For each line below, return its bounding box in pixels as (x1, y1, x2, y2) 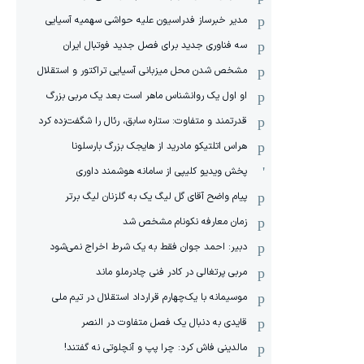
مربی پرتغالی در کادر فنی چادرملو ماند (96, 265, 247, 279)
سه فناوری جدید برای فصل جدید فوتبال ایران (63, 38, 247, 53)
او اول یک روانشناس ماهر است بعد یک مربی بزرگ (46, 89, 247, 103)
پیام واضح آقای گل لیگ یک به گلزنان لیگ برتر (65, 189, 247, 204)
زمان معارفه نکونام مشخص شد (123, 214, 247, 229)
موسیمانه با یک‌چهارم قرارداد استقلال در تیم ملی (52, 290, 247, 305)
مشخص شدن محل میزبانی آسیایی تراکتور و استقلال (37, 63, 247, 78)
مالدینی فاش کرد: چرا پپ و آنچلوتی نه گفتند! (64, 340, 247, 355)
